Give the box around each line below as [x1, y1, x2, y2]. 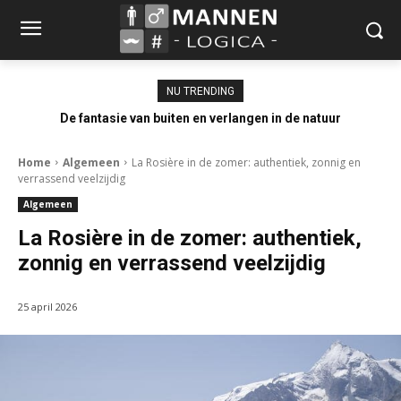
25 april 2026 [18, 299, 77, 313]
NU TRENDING [166, 84, 235, 98]
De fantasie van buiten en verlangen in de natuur [60, 110, 341, 125]
